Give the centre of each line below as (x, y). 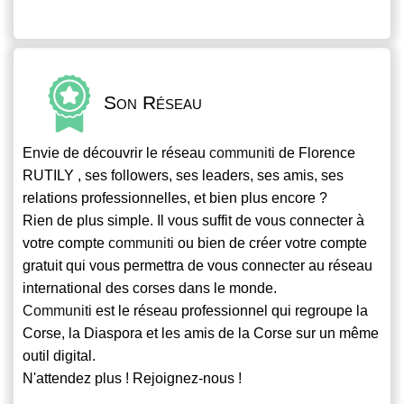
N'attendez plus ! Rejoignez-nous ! (132, 379)
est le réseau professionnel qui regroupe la (230, 311)
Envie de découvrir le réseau (116, 153)
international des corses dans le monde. (150, 289)
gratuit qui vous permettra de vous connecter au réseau (197, 266)
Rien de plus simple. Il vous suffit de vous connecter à (193, 221)
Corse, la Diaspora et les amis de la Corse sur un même (201, 334)
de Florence (315, 153)
